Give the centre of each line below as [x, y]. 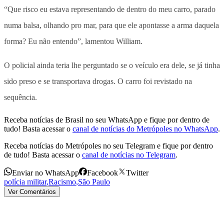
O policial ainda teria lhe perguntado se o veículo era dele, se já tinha [112, 65]
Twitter [137, 172]
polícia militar [25, 181]
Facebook [102, 172]
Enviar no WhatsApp [45, 172]
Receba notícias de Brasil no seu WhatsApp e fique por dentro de [107, 119]
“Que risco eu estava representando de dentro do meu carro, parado [110, 9]
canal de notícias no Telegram [129, 154]
